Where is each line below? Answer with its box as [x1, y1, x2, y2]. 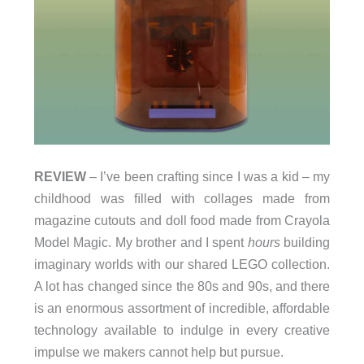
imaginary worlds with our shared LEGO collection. [33, 257, 331, 272]
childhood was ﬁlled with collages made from [33, 191, 331, 206]
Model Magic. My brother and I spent [33, 235, 248, 250]
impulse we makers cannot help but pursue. [33, 344, 284, 360]
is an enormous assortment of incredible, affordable [33, 301, 331, 316]
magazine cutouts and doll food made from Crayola [33, 213, 331, 228]
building [279, 235, 331, 250]
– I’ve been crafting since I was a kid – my [85, 169, 331, 184]
